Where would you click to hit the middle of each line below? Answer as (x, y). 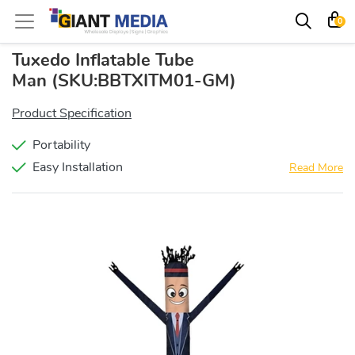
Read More (316, 168)
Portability (61, 145)
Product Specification (72, 113)
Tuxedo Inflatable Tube (103, 60)
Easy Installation (78, 167)
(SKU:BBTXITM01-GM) (144, 81)
